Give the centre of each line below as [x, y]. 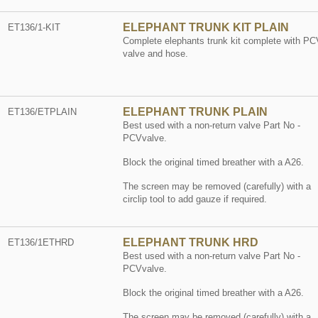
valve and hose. [155, 54]
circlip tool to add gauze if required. [194, 199]
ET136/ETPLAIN [43, 112]
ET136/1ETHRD [41, 243]
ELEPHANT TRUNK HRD [190, 243]
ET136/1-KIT [34, 27]
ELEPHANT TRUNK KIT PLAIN [205, 27]
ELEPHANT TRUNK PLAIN [195, 112]
